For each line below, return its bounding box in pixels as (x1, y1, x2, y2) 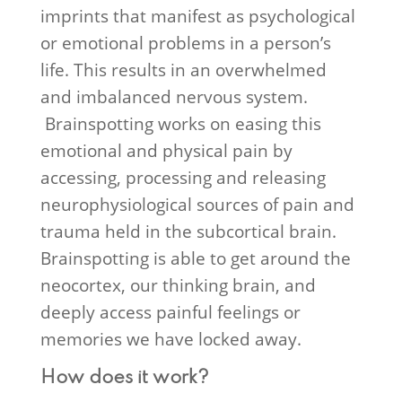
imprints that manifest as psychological (39, 4, 355, 29)
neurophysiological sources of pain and (39, 192, 354, 217)
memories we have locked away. (39, 327, 301, 352)
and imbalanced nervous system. (39, 84, 308, 109)
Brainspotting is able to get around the (39, 246, 351, 271)
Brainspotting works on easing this (39, 111, 321, 136)
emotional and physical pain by (39, 138, 293, 163)
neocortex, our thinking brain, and (39, 273, 316, 298)
